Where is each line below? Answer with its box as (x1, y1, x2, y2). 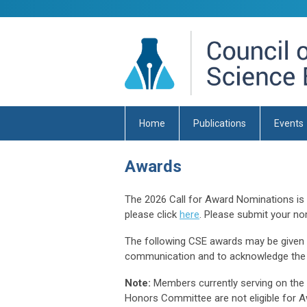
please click (125, 208, 180, 221)
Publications (193, 118, 246, 129)
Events (274, 118, 304, 129)
